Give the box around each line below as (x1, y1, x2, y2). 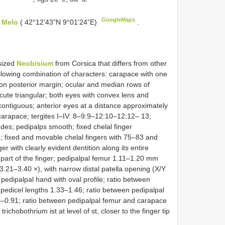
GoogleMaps (101, 16, 136, 23)
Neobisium (17, 59, 53, 67)
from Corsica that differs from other (53, 59, 167, 67)
